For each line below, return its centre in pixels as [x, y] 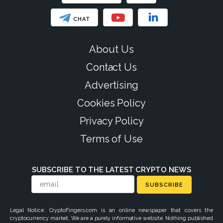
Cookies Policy [111, 103]
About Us [111, 49]
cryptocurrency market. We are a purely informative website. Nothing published [111, 218]
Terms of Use [111, 139]
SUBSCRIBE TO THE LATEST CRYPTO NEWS [111, 169]
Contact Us [111, 67]
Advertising [111, 85]
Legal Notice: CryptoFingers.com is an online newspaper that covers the [111, 210]
